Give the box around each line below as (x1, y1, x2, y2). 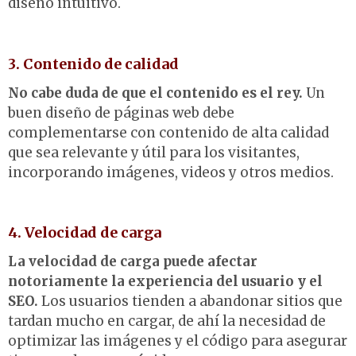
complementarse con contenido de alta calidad (8, 123, 329, 141)
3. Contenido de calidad (8, 55, 179, 74)
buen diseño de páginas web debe (8, 103, 234, 122)
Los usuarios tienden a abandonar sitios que (41, 292, 342, 310)
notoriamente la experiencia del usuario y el (8, 272, 323, 290)
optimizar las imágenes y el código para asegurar (8, 331, 347, 350)
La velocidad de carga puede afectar (8, 252, 257, 270)
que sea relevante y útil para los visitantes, (8, 143, 300, 161)
